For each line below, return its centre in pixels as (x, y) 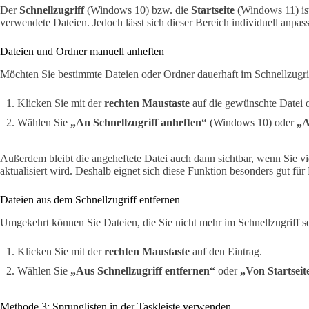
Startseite (213, 10)
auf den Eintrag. (226, 251)
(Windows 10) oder (252, 122)
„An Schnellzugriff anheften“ (139, 122)
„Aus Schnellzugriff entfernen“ (143, 270)
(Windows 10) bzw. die (138, 10)
